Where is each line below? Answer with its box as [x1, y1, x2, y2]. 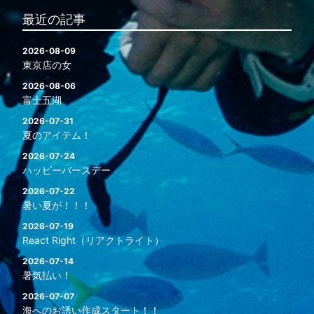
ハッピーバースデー [22, 164, 111, 176]
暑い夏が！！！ [22, 199, 91, 211]
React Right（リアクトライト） [22, 234, 164, 246]
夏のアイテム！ [22, 129, 91, 141]
